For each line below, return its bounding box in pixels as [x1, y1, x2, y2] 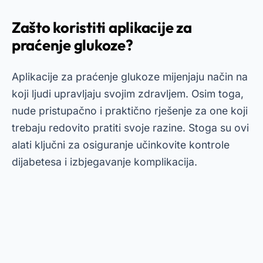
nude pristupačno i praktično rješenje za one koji [12, 104, 248, 117]
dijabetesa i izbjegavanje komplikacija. [12, 156, 197, 168]
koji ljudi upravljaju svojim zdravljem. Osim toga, [12, 87, 244, 100]
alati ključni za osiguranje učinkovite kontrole [12, 139, 230, 151]
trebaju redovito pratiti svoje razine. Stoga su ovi [12, 122, 249, 134]
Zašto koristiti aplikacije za [12, 18, 192, 37]
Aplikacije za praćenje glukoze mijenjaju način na [12, 70, 248, 83]
